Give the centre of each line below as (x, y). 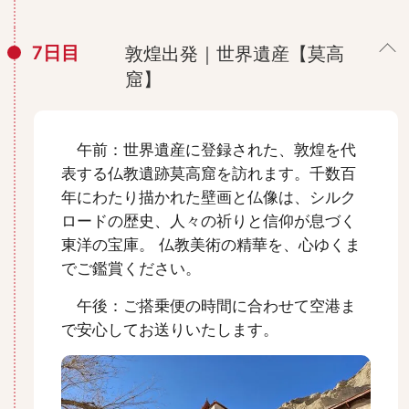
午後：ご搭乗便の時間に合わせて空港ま (209, 305)
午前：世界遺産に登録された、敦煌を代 (209, 149)
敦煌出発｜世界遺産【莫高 (235, 53)
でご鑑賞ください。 (131, 268)
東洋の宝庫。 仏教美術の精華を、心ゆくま (211, 244)
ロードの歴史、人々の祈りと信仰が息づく (209, 220)
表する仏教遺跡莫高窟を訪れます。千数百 (209, 173)
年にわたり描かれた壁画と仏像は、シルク (209, 197)
